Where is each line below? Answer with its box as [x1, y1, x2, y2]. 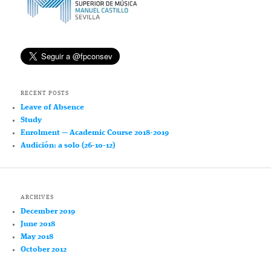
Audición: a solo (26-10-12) [21, 141, 116, 149]
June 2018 [21, 220, 56, 229]
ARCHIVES [21, 194, 54, 201]
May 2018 [21, 233, 54, 241]
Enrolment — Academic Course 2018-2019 [21, 128, 169, 137]
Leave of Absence [21, 103, 85, 111]
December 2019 [21, 207, 76, 216]
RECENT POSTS [21, 90, 70, 96]
